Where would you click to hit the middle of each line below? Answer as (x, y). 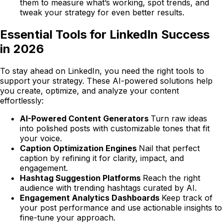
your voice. (41, 138)
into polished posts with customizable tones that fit (115, 128)
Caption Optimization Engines (79, 148)
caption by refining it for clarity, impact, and (102, 158)
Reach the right (171, 178)
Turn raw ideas (179, 118)
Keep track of (187, 197)
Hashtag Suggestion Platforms (81, 178)
